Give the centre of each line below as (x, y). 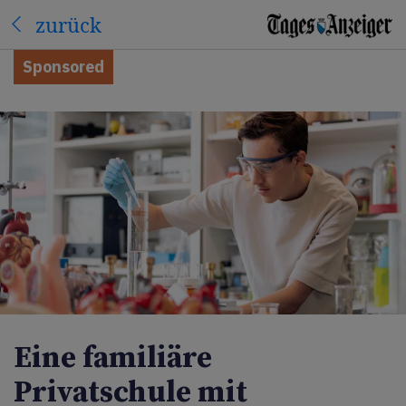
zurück (68, 24)
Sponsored (63, 67)
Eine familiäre (113, 358)
